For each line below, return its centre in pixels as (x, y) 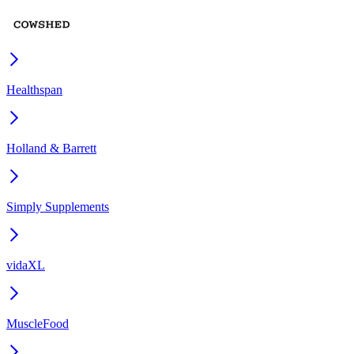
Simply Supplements (58, 207)
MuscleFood (38, 324)
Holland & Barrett (51, 149)
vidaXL (26, 265)
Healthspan (34, 90)
